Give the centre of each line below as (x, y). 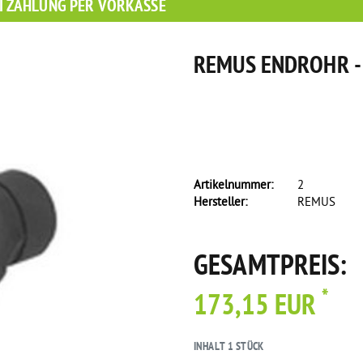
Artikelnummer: (233, 186)
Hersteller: (220, 203)
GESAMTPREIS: (271, 268)
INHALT (211, 347)
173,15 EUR (258, 307)
